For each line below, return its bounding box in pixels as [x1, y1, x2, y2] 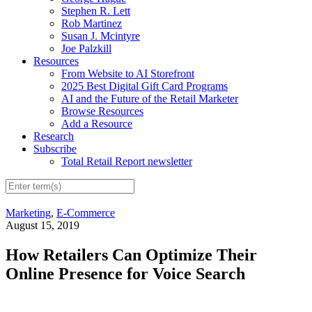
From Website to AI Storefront [61, 67, 194, 79]
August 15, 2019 [6, 219, 79, 232]
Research [33, 130, 74, 142]
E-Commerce [56, 207, 115, 219]
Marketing [6, 207, 51, 219]
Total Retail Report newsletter [61, 155, 192, 167]
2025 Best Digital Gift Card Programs [61, 79, 228, 92]
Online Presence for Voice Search [6, 265, 245, 283]
